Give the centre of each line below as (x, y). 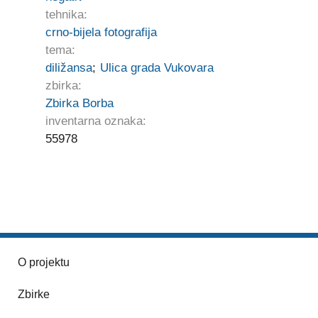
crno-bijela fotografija (101, 33)
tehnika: (66, 15)
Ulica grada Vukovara (157, 68)
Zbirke (33, 295)
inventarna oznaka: (95, 121)
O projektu (43, 263)
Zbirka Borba (79, 104)
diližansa (68, 68)
